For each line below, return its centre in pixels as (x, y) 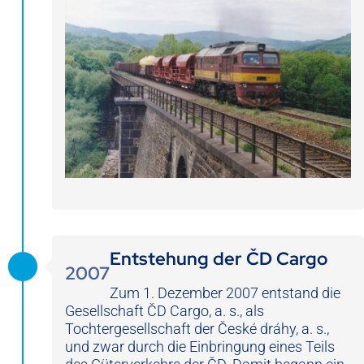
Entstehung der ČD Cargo (219, 258)
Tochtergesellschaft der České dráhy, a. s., (197, 328)
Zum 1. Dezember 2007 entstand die (225, 292)
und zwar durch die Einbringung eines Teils (200, 346)
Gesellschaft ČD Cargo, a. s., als (165, 310)
